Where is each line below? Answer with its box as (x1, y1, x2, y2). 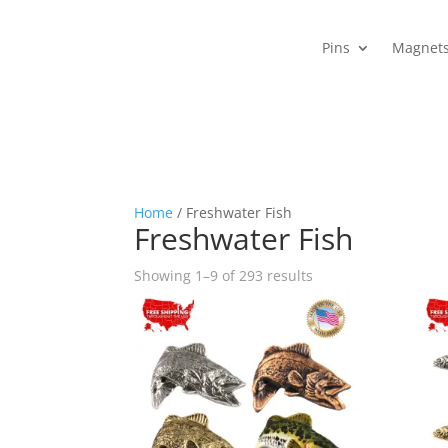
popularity (312, 311, 382, 331)
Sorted (312, 265, 357, 285)
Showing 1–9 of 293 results (134, 266, 314, 286)
